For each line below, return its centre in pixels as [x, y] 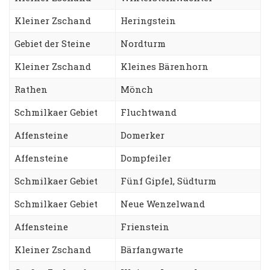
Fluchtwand [149, 112]
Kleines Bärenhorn [165, 66]
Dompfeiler [146, 158]
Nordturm [143, 43]
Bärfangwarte [152, 249]
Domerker [143, 135]
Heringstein [148, 20]
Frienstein [145, 226]
